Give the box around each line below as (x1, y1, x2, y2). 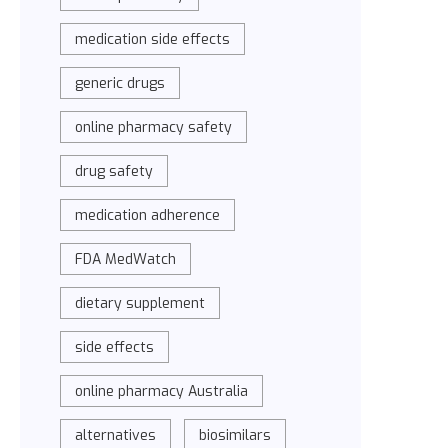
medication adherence (75, 206, 221, 225)
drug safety (75, 162, 154, 181)
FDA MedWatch (75, 250, 177, 269)
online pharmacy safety (75, 118, 233, 137)
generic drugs (75, 74, 166, 93)
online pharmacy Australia (75, 382, 249, 401)
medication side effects (75, 30, 231, 49)
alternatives (75, 426, 157, 445)
